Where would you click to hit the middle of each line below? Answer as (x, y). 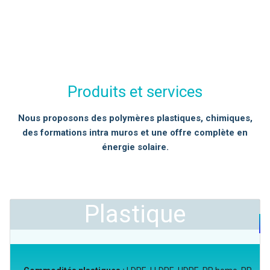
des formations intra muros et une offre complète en (135, 133)
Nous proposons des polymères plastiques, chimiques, (135, 118)
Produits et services (135, 92)
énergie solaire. (135, 147)
